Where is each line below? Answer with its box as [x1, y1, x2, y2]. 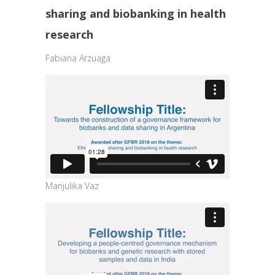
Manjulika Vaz [45, 180, 99, 192]
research [45, 27, 93, 42]
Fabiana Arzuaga [45, 52, 110, 64]
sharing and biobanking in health [45, 6, 226, 21]
